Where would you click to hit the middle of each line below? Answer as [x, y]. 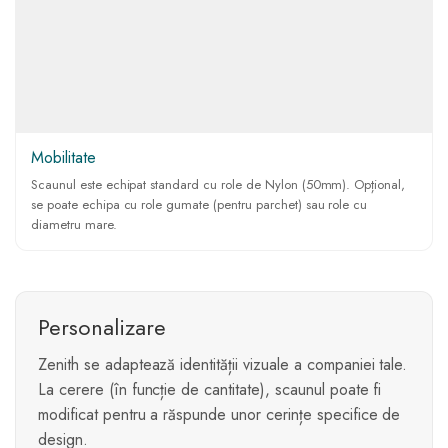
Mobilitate [63, 158]
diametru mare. [74, 225]
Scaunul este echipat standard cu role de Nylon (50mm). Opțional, [218, 185]
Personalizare [102, 327]
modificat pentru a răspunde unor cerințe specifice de [219, 415]
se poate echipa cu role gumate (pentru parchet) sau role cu [199, 205]
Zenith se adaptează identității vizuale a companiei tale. [223, 365]
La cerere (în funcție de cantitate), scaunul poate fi [210, 390]
